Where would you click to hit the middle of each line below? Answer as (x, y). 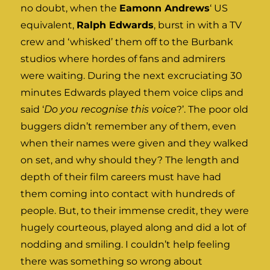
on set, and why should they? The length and (130, 160)
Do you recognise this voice (111, 109)
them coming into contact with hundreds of (128, 193)
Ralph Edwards (115, 25)
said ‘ (33, 109)
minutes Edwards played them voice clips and (132, 92)
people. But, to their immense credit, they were (135, 210)
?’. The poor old (213, 109)
